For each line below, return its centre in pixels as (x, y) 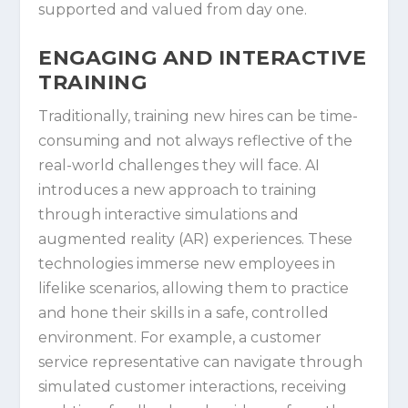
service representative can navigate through (201, 362)
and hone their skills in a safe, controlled (184, 312)
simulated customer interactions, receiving (193, 386)
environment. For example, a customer (180, 337)
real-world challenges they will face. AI (179, 165)
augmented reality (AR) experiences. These (196, 239)
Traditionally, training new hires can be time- (199, 116)
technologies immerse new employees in (187, 263)
